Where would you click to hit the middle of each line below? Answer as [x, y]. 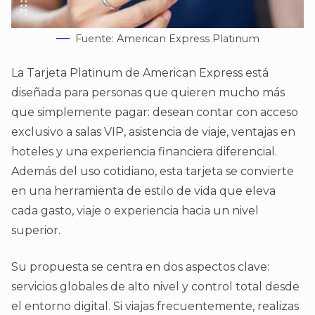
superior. [36, 231]
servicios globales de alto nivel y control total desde [155, 287]
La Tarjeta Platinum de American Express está [140, 73]
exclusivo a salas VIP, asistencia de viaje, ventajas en [153, 132]
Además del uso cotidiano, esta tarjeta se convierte [153, 172]
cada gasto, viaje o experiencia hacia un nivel [135, 211]
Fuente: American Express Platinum [167, 39]
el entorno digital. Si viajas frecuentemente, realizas [155, 307]
